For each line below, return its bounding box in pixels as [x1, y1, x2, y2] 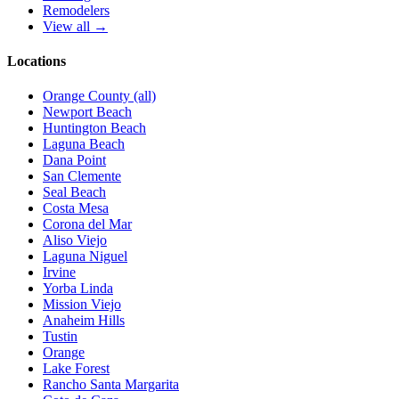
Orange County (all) [43, 88, 156, 104]
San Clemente [43, 168, 121, 184]
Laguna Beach [43, 136, 125, 152]
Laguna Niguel [43, 248, 127, 265]
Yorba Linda [43, 281, 113, 297]
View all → [43, 18, 108, 34]
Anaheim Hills [43, 313, 125, 329]
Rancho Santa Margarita [43, 377, 179, 393]
